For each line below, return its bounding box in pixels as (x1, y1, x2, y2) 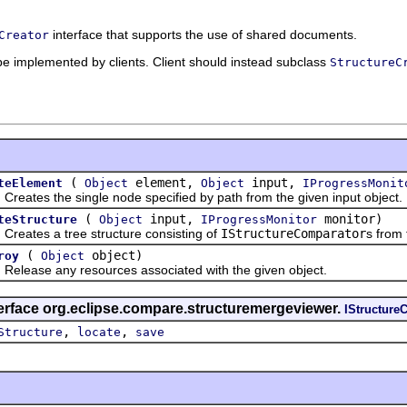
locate (77, 324, 121, 339)
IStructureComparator (221, 225, 366, 241)
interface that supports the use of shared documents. (49, 26, 357, 42)
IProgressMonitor (201, 212, 317, 226)
